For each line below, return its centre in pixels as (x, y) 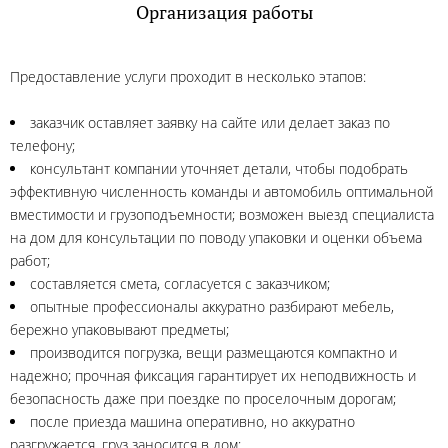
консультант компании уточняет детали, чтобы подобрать (219, 168)
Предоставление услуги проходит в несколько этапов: (188, 76)
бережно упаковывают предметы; (119, 329)
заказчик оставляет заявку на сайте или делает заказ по (210, 122)
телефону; (42, 145)
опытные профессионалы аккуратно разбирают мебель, (212, 306)
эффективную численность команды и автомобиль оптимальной (221, 191)
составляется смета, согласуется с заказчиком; (180, 283)
